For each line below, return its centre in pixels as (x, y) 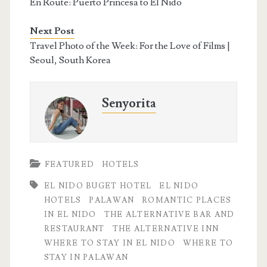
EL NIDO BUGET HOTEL (98, 186)
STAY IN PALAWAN (86, 257)
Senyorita (129, 103)
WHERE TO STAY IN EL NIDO (109, 243)
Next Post (52, 31)
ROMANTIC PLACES (187, 200)
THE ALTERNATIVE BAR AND (169, 214)
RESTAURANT (74, 229)
